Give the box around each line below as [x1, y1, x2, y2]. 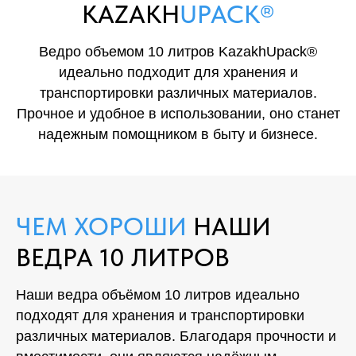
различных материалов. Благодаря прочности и [16, 328, 336, 344]
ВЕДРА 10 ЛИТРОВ [16, 242, 230, 273]
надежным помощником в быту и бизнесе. [38, 126, 318, 142]
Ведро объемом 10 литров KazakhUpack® [39, 44, 317, 60]
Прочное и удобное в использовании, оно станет [16, 106, 340, 122]
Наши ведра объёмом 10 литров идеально [16, 287, 300, 303]
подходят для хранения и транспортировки [16, 308, 304, 323]
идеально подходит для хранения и [58, 64, 298, 80]
